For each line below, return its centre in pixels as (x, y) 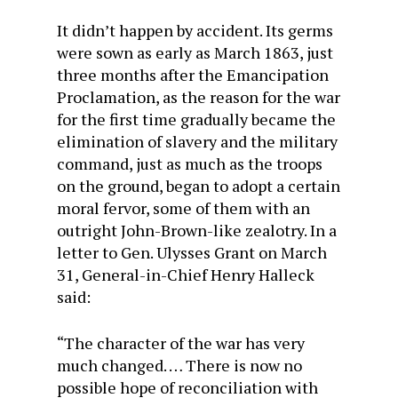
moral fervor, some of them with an (183, 207)
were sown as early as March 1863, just (195, 52)
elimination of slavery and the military (197, 141)
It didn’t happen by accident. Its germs (195, 30)
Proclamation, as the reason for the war (199, 96)
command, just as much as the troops (190, 163)
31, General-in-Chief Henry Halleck (186, 274)
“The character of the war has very (181, 342)
